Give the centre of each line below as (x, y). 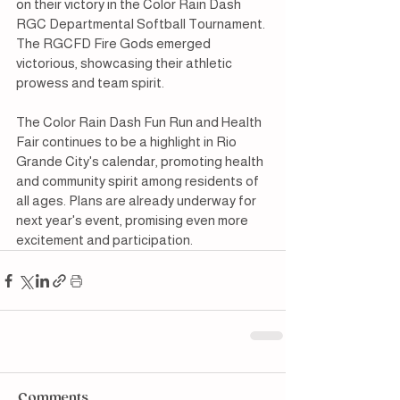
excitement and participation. (104, 240)
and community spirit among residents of (139, 181)
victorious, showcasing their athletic (125, 63)
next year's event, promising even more (133, 221)
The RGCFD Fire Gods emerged (115, 44)
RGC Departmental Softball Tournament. (142, 24)
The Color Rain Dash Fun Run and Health (140, 122)
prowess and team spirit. (90, 83)
